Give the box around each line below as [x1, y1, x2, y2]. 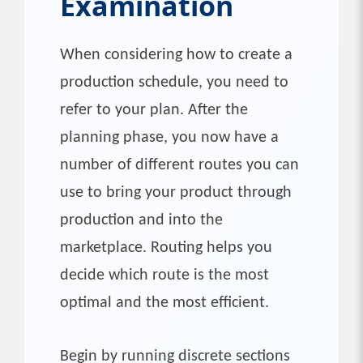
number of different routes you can [60, 156, 299, 173]
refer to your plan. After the [60, 101, 248, 118]
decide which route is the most [60, 267, 269, 284]
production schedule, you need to [60, 74, 288, 91]
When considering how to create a [60, 46, 293, 63]
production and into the [60, 211, 223, 228]
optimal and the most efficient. [60, 294, 269, 311]
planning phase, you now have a [60, 129, 279, 146]
